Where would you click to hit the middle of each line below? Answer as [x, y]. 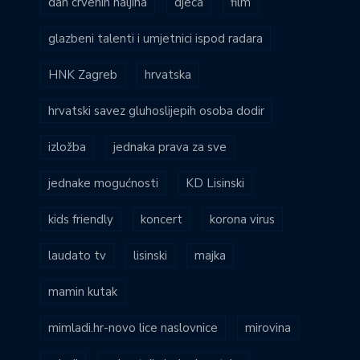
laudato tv [77, 255]
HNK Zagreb [83, 74]
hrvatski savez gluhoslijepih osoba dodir [156, 110]
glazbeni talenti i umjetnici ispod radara [155, 38]
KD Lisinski [215, 183]
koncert [162, 219]
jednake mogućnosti [103, 183]
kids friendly [81, 219]
